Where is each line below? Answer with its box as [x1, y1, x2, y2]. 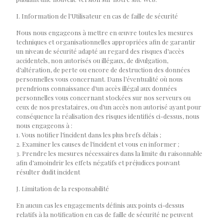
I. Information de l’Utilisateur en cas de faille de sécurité [16, 12, 178, 20]
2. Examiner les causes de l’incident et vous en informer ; [16, 140, 179, 148]
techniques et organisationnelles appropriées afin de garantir [16, 38, 196, 46]
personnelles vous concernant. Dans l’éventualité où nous [16, 75, 183, 83]
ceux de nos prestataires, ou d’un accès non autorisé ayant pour [16, 103, 201, 111]
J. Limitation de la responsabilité [16, 184, 109, 193]
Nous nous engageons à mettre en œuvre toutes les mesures [16, 28, 193, 37]
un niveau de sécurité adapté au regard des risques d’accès [16, 47, 184, 55]
